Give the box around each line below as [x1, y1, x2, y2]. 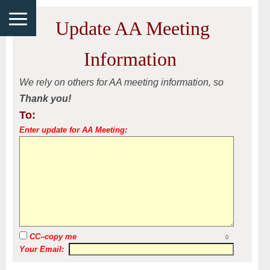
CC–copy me [27, 232, 77, 241]
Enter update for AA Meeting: [19, 125, 127, 134]
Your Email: [19, 245, 64, 254]
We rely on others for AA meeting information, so [19, 77, 224, 87]
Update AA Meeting [55, 17, 210, 39]
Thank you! [19, 93, 71, 104]
